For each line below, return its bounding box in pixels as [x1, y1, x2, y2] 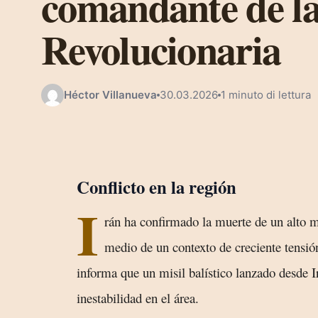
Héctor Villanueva [64, 87, 157, 102]
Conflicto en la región [77, 174, 236, 200]
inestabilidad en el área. [77, 289, 199, 307]
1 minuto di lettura [221, 87, 311, 102]
